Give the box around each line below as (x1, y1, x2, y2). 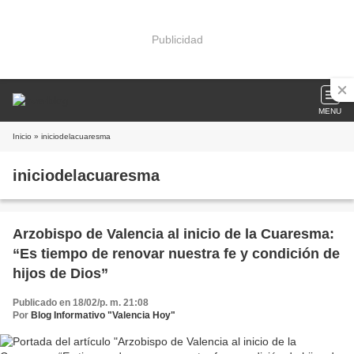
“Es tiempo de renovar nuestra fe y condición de (13, 246, 340, 262)
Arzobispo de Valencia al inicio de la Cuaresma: (13, 226, 334, 242)
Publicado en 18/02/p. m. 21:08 (13, 297, 149, 308)
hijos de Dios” (13, 265, 108, 281)
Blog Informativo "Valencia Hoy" (31, 310, 175, 321)
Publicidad (151, 32, 203, 46)
